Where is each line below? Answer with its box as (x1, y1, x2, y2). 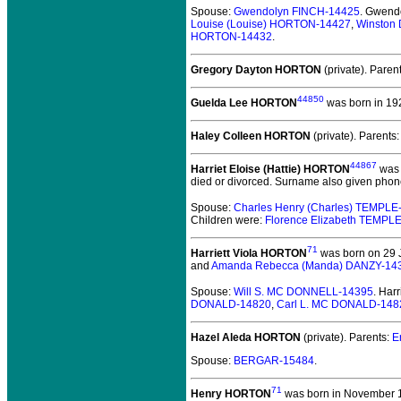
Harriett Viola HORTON (191, 247, 307, 260)
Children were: (191, 214, 265, 226)
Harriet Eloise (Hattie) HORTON (191, 163, 350, 175)
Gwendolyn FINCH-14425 (234, 5, 360, 18)
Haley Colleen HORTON (191, 130, 311, 142)
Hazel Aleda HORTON (191, 331, 301, 344)
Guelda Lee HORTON (191, 97, 297, 109)
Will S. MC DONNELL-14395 (234, 286, 373, 298)
